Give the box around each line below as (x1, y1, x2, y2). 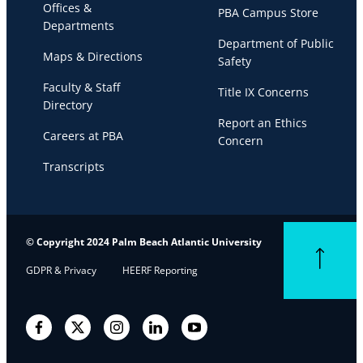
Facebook (32, 322, 75, 336)
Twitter (71, 322, 103, 336)
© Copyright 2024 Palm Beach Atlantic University (26, 235, 262, 250)
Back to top (310, 249, 360, 263)
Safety (218, 53, 251, 70)
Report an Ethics (218, 115, 307, 131)
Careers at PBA (43, 128, 123, 144)
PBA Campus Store (218, 5, 318, 21)
